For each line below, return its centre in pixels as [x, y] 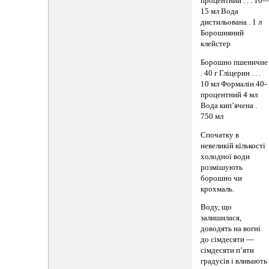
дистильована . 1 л [231, 23]
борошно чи [222, 178]
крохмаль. [218, 189]
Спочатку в [220, 135]
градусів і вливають [234, 261]
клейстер [216, 44]
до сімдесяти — [228, 240]
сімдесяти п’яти [228, 251]
